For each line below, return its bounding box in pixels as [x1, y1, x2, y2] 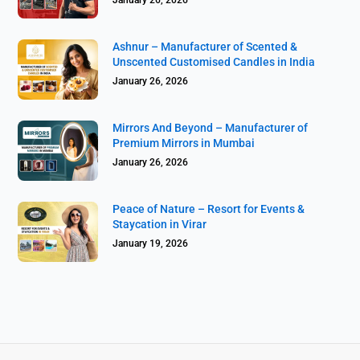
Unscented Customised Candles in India [112, 55, 316, 68]
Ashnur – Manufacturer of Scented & [112, 39, 298, 53]
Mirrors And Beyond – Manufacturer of [112, 121, 309, 134]
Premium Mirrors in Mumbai [112, 136, 256, 149]
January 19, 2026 [112, 237, 189, 249]
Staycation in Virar [112, 217, 207, 231]
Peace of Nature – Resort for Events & [112, 202, 305, 215]
